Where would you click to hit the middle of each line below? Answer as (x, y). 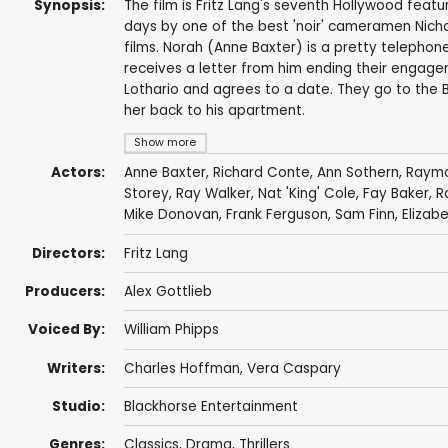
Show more (165, 143)
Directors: (68, 253)
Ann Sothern (357, 173)
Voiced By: (66, 330)
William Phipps (171, 330)
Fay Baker (395, 194)
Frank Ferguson (276, 215)
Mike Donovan (171, 215)
